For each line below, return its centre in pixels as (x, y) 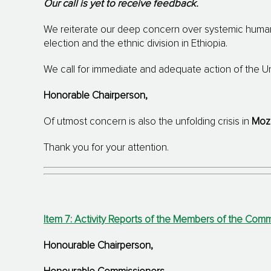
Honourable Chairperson (97, 246)
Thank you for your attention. (106, 148)
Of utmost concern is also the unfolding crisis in (148, 122)
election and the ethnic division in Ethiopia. (135, 44)
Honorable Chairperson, (96, 96)
